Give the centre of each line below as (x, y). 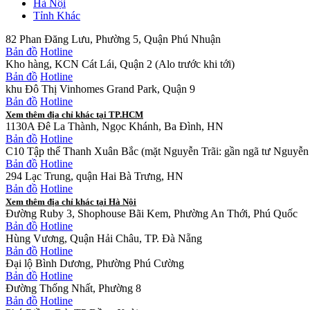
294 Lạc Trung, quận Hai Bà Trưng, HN (94, 176)
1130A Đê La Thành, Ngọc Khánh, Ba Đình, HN (115, 126)
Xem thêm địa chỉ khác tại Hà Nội (71, 202)
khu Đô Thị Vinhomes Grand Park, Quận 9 (100, 89)
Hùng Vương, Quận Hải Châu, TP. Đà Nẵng (104, 238)
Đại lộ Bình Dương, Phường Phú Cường (95, 263)
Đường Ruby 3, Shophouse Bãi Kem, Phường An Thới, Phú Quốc (152, 213)
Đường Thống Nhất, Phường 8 (73, 288)
